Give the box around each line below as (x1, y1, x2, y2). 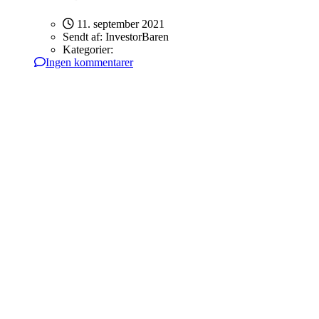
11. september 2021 (74, 18, 164, 31)
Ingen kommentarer (46, 56, 133, 69)
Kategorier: (63, 43, 113, 56)
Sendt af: (63, 31, 105, 43)
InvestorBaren (105, 31, 169, 43)
